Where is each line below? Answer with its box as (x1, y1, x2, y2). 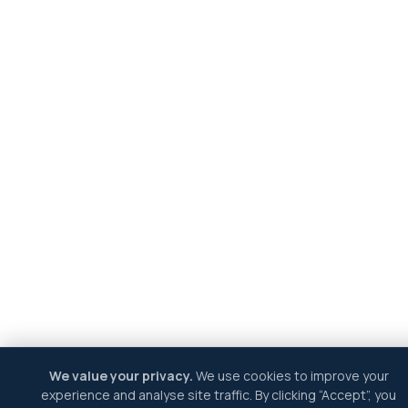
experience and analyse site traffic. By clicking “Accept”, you (41, 386, 396, 403)
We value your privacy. (48, 367, 193, 384)
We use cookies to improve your (192, 367, 389, 384)
